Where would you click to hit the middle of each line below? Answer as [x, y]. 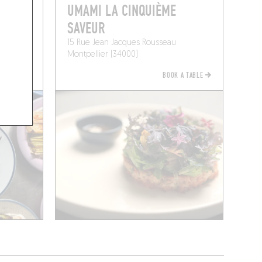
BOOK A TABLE [184, 75]
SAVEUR [87, 28]
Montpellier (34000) [103, 54]
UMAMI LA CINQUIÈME [122, 11]
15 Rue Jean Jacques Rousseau [122, 43]
